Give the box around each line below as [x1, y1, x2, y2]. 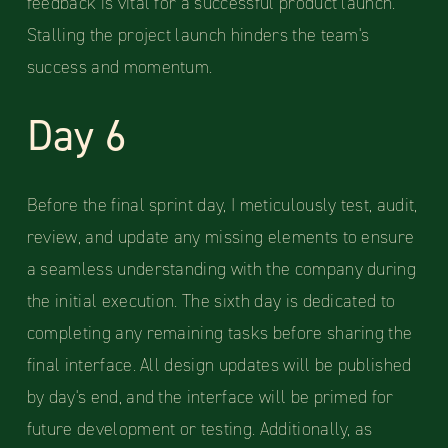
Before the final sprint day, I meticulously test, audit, [26, 193, 418, 218]
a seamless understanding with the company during [26, 257, 417, 282]
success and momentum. [26, 55, 213, 80]
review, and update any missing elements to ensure [26, 225, 415, 250]
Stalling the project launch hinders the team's [26, 23, 370, 48]
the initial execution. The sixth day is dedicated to [26, 289, 396, 314]
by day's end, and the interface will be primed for [26, 385, 394, 410]
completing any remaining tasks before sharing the [26, 321, 413, 346]
